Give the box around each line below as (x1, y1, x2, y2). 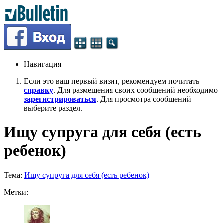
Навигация (24, 60, 61, 68)
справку (24, 86, 53, 94)
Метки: (4, 187, 28, 196)
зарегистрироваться (24, 95, 96, 103)
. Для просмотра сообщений (96, 95, 191, 103)
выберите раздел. (24, 104, 82, 112)
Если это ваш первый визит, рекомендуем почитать (24, 77, 199, 85)
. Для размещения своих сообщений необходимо (53, 86, 218, 94)
